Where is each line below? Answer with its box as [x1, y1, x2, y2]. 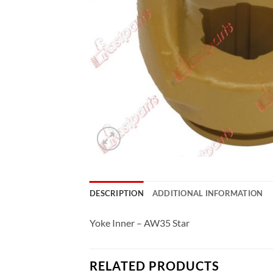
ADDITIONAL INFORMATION [152, 188, 263, 198]
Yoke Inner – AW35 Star [90, 217, 190, 229]
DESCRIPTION [90, 188, 144, 198]
